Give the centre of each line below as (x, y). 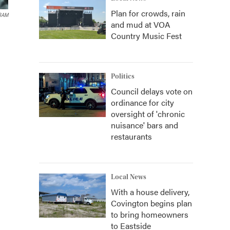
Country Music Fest (146, 36)
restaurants (131, 136)
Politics (123, 76)
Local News (129, 177)
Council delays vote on (152, 91)
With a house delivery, (150, 192)
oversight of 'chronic (148, 114)
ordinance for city (142, 102)
